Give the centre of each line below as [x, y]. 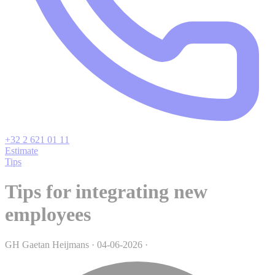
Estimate [21, 151]
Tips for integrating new [106, 192]
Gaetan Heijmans [56, 244]
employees [48, 215]
